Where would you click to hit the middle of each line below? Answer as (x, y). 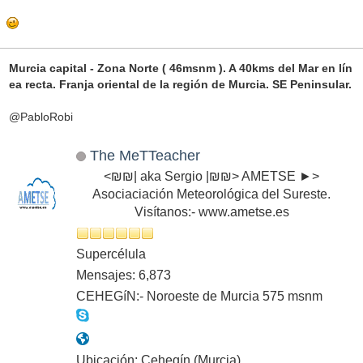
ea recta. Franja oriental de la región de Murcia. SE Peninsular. (180, 85)
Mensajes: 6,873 (124, 275)
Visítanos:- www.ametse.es (211, 211)
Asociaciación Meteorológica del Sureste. (211, 194)
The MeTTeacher (145, 155)
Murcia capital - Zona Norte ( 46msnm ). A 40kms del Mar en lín (180, 68)
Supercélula (111, 254)
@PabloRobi (41, 117)
